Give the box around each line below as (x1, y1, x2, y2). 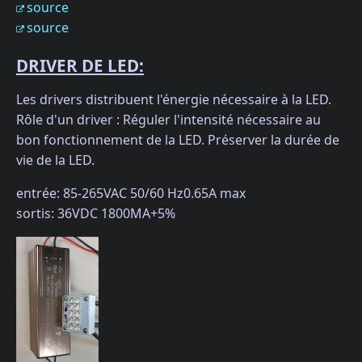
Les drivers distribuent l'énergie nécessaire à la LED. (16, 90, 331, 109)
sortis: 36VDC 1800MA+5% (16, 204, 175, 223)
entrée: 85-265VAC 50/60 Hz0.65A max (16, 184, 246, 203)
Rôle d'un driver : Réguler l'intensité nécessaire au (16, 111, 321, 129)
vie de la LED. (16, 151, 95, 170)
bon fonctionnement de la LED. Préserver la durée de (16, 131, 339, 149)
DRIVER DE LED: (16, 54, 144, 78)
